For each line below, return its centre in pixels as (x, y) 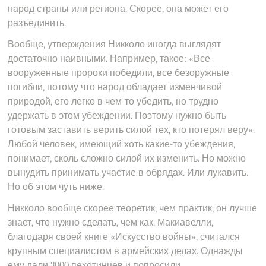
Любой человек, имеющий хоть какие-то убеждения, (122, 144)
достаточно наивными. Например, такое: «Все (109, 59)
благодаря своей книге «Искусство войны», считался (124, 237)
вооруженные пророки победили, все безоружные (119, 73)
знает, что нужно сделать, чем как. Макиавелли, (111, 223)
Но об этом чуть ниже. (56, 187)
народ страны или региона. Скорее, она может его (118, 9)
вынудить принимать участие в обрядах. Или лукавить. (128, 173)
